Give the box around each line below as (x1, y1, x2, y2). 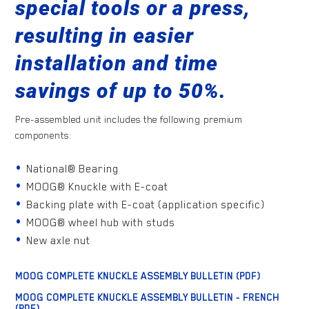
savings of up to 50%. (15, 79, 227, 103)
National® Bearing (26, 163, 119, 175)
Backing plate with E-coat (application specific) (26, 199, 266, 211)
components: (15, 130, 72, 141)
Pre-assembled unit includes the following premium (15, 114, 243, 125)
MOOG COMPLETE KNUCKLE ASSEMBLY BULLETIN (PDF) (15, 270, 261, 281)
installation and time (15, 51, 219, 75)
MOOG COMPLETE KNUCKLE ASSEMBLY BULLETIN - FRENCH (15, 292, 280, 303)
